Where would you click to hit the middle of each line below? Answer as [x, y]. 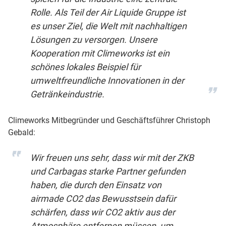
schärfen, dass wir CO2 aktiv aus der [102, 212]
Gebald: [22, 132]
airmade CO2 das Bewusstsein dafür [103, 199]
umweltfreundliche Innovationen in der [107, 80]
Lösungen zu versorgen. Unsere [94, 40]
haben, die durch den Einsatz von [96, 185]
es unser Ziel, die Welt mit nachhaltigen [108, 26]
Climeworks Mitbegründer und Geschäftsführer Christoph [109, 120]
